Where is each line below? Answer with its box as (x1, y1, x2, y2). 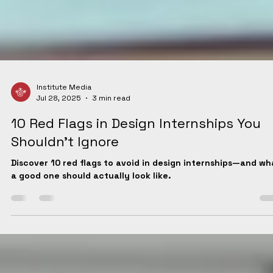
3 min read (92, 175, 130, 185)
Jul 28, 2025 (37, 175, 81, 185)
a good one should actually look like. (11, 252, 171, 263)
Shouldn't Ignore (11, 214, 119, 232)
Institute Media (37, 165, 91, 175)
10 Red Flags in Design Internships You (11, 196, 261, 214)
